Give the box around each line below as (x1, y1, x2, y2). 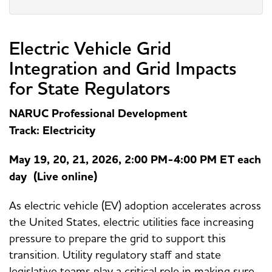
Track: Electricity (9, 123, 95, 139)
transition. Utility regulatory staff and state (9, 247, 221, 262)
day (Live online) (9, 169, 97, 185)
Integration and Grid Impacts (9, 57, 237, 81)
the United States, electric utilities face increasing (9, 214, 254, 229)
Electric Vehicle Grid (9, 37, 171, 61)
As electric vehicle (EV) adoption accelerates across (9, 198, 261, 213)
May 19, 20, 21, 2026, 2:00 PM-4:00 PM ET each (9, 152, 261, 168)
